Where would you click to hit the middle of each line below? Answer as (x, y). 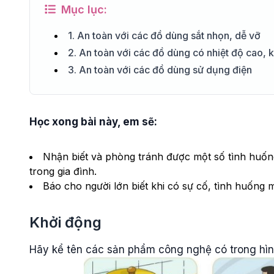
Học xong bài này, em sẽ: (93, 122)
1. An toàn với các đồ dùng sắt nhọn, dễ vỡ (164, 35)
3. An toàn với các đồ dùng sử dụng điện (160, 70)
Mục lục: (83, 9)
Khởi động (65, 222)
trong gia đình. (63, 171)
